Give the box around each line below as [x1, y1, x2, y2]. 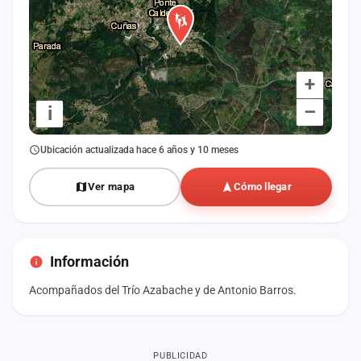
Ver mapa [87, 180, 135, 193]
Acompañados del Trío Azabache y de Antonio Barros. [29, 283, 297, 297]
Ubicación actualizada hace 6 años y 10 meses [40, 143, 239, 156]
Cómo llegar [234, 180, 292, 193]
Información [50, 252, 129, 270]
